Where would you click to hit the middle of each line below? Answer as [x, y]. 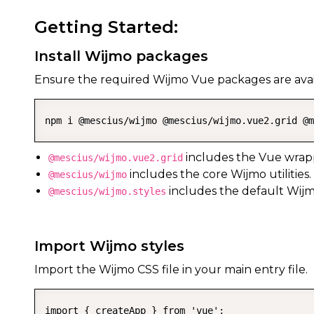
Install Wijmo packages [121, 56]
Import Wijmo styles [109, 246]
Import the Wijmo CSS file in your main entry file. [171, 269]
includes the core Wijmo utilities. [219, 174]
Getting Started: [106, 27]
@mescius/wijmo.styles [107, 191]
